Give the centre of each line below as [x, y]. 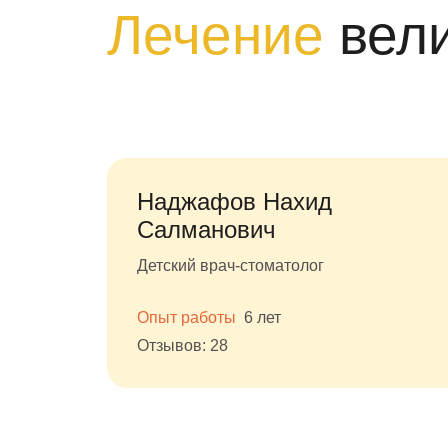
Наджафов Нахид [234, 201]
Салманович [206, 229]
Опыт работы [188, 317]
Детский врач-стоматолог [230, 265]
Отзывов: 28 [182, 345]
